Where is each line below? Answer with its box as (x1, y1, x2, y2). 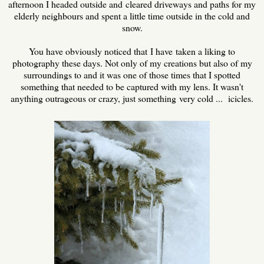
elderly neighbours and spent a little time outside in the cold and (14, 9, 250, 22)
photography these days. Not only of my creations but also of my (12, 57, 252, 70)
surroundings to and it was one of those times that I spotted (24, 68, 240, 81)
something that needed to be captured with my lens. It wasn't (21, 80, 243, 93)
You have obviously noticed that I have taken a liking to (29, 45, 235, 58)
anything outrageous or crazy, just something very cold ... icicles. (11, 92, 253, 105)
